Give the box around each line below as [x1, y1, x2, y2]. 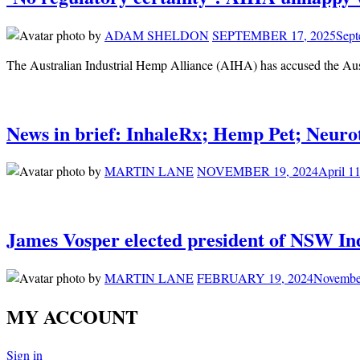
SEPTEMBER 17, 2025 [212, 26, 336, 43]
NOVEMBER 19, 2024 [197, 162, 318, 180]
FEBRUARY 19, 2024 [197, 269, 313, 287]
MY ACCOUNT [6, 302, 138, 331]
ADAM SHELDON [104, 26, 209, 43]
